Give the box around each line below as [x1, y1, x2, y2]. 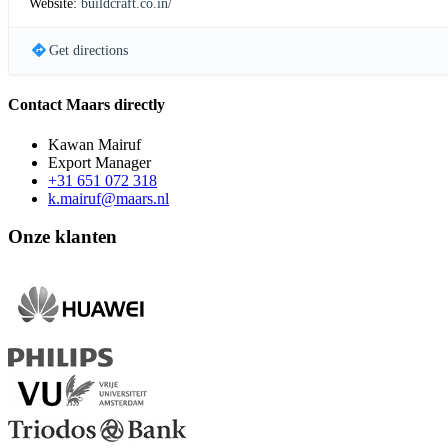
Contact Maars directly [8, 96, 165, 114]
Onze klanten [8, 226, 117, 248]
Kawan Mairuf [48, 135, 141, 153]
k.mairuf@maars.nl [48, 189, 169, 207]
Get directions [48, 43, 128, 59]
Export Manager [48, 153, 151, 171]
